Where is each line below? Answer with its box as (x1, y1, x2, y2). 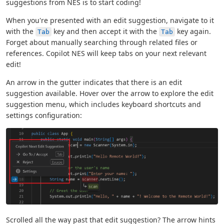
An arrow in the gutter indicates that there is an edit (6, 77, 182, 87)
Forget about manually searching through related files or (6, 37, 197, 47)
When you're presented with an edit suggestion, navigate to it (6, 15, 214, 25)
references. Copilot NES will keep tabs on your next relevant (6, 48, 206, 58)
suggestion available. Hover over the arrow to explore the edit (6, 88, 213, 98)
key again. (175, 26, 211, 36)
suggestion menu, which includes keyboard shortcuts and (6, 99, 201, 109)
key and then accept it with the (51, 26, 159, 36)
